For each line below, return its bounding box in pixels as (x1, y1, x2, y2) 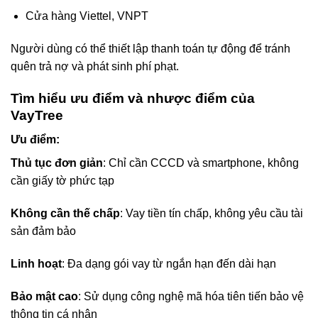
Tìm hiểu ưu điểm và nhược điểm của (11, 90, 255, 106)
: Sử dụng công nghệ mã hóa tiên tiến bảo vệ (78, 290, 304, 302)
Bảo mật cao (11, 290, 78, 302)
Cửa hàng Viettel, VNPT (25, 10, 148, 23)
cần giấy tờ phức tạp (11, 175, 114, 187)
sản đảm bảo (11, 225, 76, 238)
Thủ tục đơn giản (11, 157, 103, 170)
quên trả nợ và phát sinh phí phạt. (11, 60, 179, 72)
